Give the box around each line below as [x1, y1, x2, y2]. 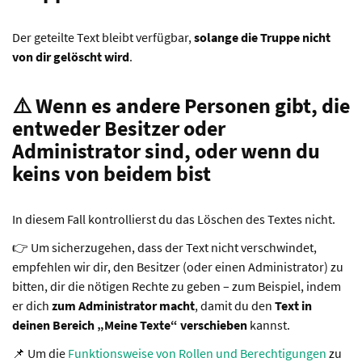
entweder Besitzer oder [12, 115, 225, 141]
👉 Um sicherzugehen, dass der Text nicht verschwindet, [12, 239, 317, 255]
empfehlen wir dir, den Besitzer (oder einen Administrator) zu [12, 259, 343, 275]
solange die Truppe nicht [194, 29, 330, 45]
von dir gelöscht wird [12, 48, 129, 65]
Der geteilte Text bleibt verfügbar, [12, 29, 194, 45]
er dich [12, 297, 52, 314]
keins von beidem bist [12, 160, 211, 187]
